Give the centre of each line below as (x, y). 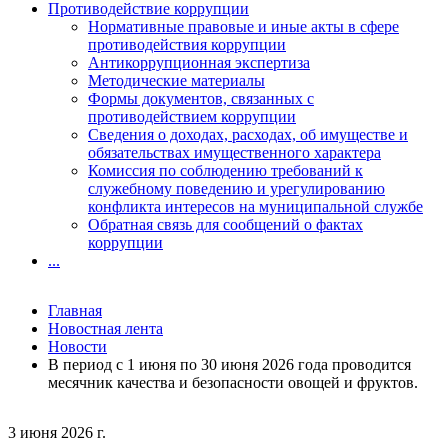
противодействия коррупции (187, 44)
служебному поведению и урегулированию (236, 188)
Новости (77, 346)
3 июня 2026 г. (57, 432)
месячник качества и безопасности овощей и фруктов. (233, 382)
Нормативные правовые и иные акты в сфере (243, 26)
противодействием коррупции (192, 116)
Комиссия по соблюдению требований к (225, 170)
